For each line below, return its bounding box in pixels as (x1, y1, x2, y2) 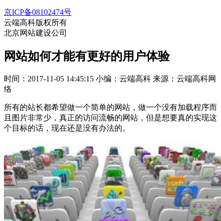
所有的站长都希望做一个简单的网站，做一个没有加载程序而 (4, 103, 217, 111)
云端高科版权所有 (4, 18, 67, 27)
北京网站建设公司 (4, 29, 67, 37)
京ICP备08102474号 (4, 8, 72, 16)
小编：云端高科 (96, 74, 151, 83)
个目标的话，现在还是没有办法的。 (4, 123, 130, 132)
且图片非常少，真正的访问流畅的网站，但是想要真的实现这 (4, 113, 217, 122)
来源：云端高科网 (153, 74, 216, 83)
